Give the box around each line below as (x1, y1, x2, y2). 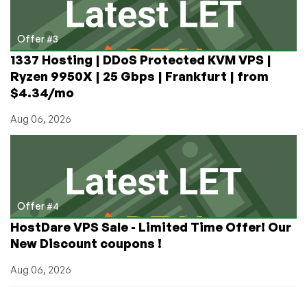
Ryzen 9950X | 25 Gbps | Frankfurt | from (10, 68, 269, 84)
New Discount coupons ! (10, 235, 162, 251)
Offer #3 (17, 32, 58, 45)
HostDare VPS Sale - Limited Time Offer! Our (10, 219, 291, 234)
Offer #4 (17, 199, 59, 212)
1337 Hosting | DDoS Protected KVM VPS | (10, 51, 271, 67)
